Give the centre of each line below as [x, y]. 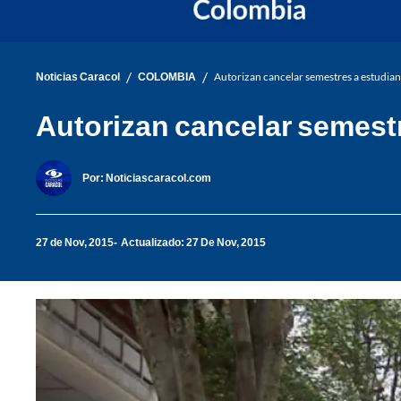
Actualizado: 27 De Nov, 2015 [193, 243]
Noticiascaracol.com [158, 178]
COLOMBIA [167, 77]
